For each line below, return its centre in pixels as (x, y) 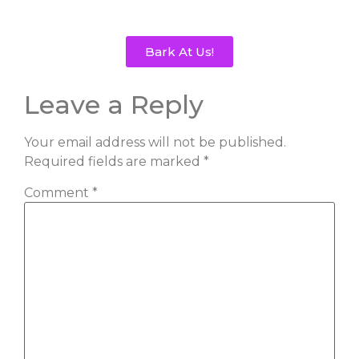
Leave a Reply (114, 104)
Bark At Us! (179, 51)
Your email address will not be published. (155, 142)
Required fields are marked (114, 161)
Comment (58, 192)
